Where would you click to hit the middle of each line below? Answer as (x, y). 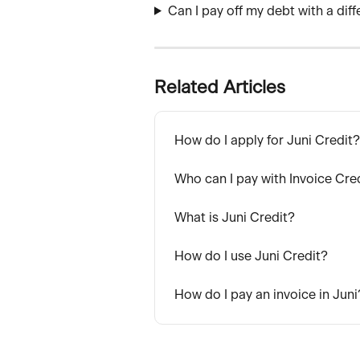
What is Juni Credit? (235, 217)
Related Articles (220, 87)
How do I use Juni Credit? (251, 256)
